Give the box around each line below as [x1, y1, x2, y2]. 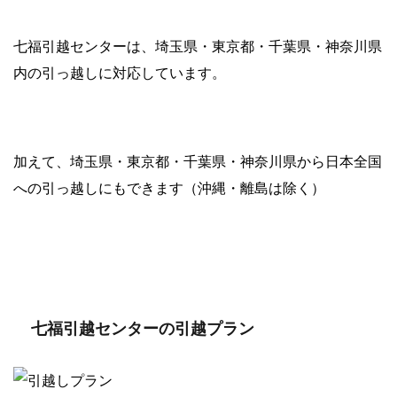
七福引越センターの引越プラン [31, 318, 254, 338]
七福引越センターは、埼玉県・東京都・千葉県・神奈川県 [13, 36, 382, 55]
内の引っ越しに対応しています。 [13, 63, 226, 82]
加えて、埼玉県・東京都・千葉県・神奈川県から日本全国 [13, 152, 382, 170]
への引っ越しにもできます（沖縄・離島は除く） [13, 178, 325, 197]
